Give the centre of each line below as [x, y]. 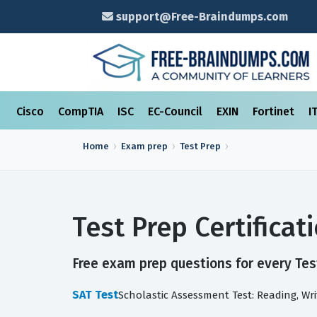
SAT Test [95, 295]
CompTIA [82, 111]
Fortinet [275, 111]
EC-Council [177, 111]
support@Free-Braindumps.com [200, 17]
